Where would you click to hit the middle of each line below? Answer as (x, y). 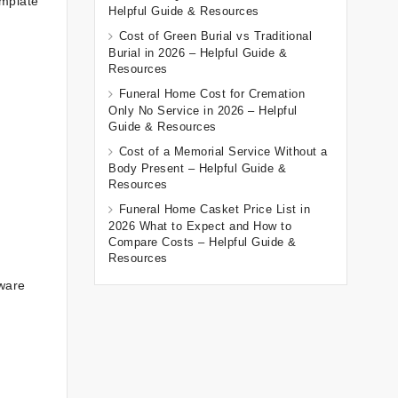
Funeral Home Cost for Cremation (211, 94)
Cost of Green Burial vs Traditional (215, 36)
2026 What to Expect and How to (200, 227)
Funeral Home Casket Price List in (214, 210)
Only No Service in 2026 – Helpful (203, 111)
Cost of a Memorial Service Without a (223, 152)
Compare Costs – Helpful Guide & (203, 243)
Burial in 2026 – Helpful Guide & (198, 53)
